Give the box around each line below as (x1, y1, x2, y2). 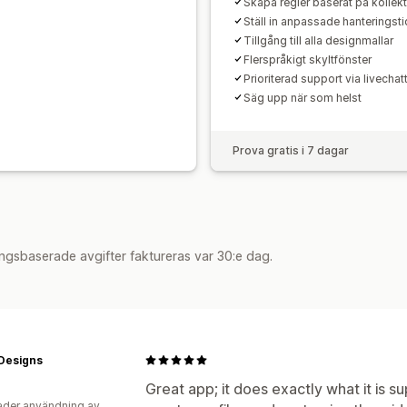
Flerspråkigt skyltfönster (243, 52, 372, 66)
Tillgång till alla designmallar (243, 33, 393, 47)
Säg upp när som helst (243, 90, 362, 104)
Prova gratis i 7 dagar (233, 143, 349, 157)
